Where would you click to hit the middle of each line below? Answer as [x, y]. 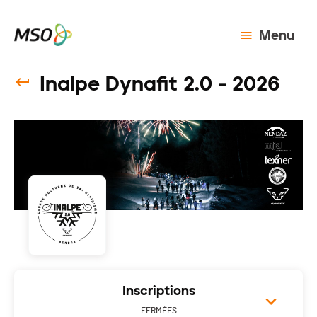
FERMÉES [158, 311]
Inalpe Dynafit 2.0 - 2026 [160, 83]
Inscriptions [158, 291]
